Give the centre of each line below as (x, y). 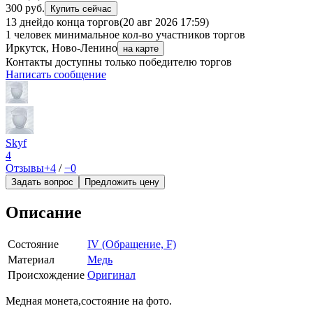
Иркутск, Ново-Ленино (61, 48)
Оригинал (111, 275)
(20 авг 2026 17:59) (164, 22)
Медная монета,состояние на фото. (89, 301)
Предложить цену (122, 182)
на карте (141, 49)
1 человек (29, 35)
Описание (44, 213)
